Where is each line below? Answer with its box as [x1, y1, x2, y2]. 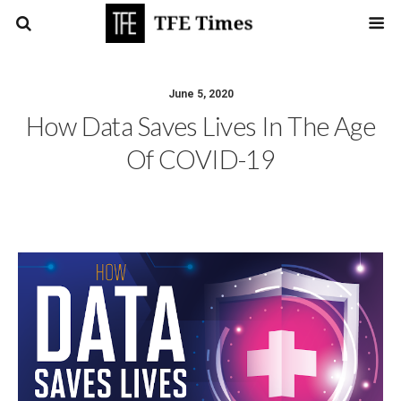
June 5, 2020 [167, 88, 234, 100]
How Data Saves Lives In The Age [25, 111, 376, 141]
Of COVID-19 [125, 144, 276, 175]
